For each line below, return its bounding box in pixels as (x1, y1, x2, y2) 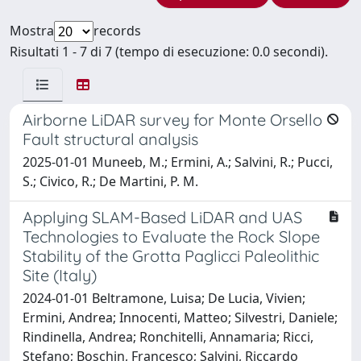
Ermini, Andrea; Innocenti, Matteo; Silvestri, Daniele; (23, 308, 338, 326)
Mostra (10, 21, 54, 39)
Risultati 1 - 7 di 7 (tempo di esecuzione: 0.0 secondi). (10, 42, 328, 60)
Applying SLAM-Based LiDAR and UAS (23, 206, 302, 227)
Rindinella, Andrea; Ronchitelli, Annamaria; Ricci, (23, 327, 313, 346)
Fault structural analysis (23, 128, 198, 149)
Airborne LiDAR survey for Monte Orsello (23, 109, 322, 130)
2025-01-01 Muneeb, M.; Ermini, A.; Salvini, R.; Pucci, (23, 152, 333, 171)
